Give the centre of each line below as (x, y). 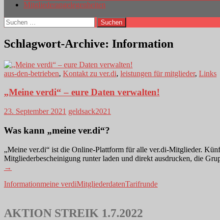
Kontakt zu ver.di (90, 73)
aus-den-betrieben (31, 73)
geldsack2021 (90, 111)
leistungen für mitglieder (158, 73)
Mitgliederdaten (101, 184)
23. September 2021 (35, 111)
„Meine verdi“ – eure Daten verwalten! (82, 92)
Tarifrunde (141, 184)
